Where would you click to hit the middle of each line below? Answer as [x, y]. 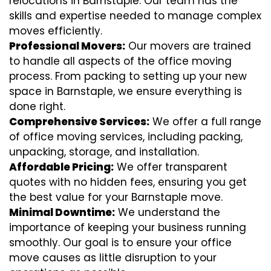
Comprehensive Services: [79, 122]
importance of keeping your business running [128, 228]
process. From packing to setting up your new [128, 77]
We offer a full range [205, 122]
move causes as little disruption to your [113, 258]
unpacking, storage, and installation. [104, 152]
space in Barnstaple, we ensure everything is [126, 92]
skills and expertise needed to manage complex [135, 16]
